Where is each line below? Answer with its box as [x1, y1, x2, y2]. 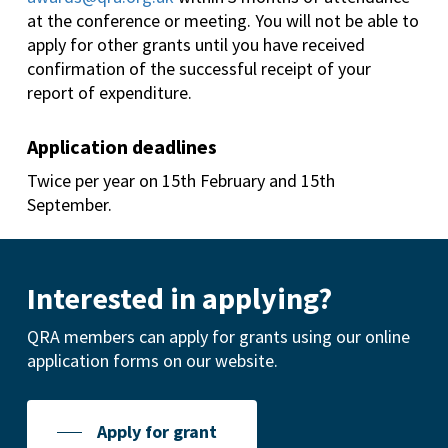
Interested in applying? [26, 278, 332, 317]
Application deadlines [26, 134, 221, 160]
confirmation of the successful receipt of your [26, 57, 371, 81]
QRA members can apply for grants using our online [26, 324, 410, 348]
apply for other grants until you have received [26, 33, 365, 57]
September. [26, 193, 112, 217]
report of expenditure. [26, 81, 192, 105]
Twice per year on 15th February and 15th [26, 169, 335, 193]
